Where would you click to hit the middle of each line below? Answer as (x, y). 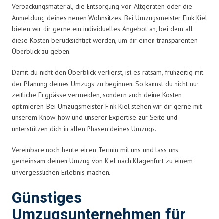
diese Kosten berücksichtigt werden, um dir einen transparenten (105, 40)
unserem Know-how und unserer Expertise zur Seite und (95, 117)
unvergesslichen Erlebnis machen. (61, 172)
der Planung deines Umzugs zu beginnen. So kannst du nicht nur (105, 83)
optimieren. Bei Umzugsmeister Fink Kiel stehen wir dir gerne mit (107, 106)
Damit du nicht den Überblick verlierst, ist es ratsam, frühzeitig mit (108, 72)
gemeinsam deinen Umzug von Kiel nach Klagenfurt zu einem (102, 161)
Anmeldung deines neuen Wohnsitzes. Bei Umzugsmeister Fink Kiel (109, 17)
